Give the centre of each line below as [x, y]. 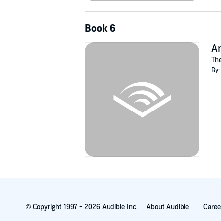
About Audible [167, 207]
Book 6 [100, 28]
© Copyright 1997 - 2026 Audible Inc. [81, 207]
